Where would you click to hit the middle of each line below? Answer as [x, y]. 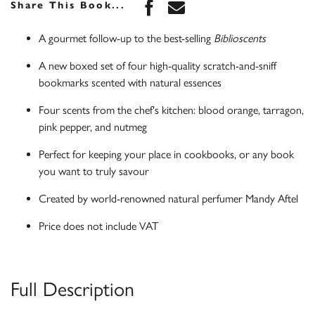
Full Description [72, 289]
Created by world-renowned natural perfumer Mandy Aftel [168, 199]
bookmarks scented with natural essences [130, 83]
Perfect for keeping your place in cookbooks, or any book [166, 155]
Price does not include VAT [98, 226]
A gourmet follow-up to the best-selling [126, 39]
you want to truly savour [94, 172]
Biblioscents [240, 39]
